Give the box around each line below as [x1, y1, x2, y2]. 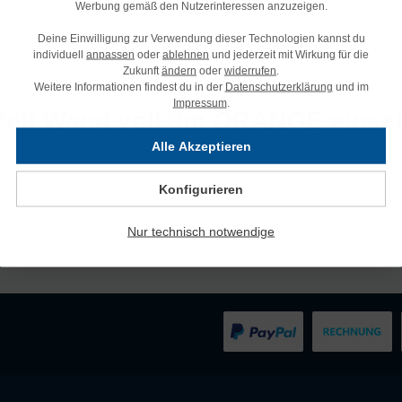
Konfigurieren [159, 181, 243, 196]
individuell [33, 48, 86, 60]
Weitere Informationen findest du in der [33, 80, 225, 92]
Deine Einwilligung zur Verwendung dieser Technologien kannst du [37, 31, 365, 44]
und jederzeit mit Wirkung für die [209, 48, 369, 60]
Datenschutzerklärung [224, 80, 333, 92]
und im [332, 80, 369, 92]
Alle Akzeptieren [151, 138, 251, 153]
